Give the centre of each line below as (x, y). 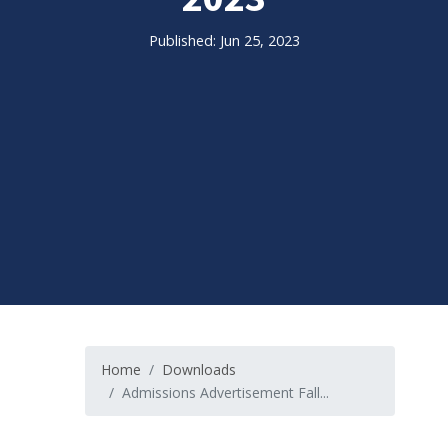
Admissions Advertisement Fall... (225, 393)
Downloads (199, 370)
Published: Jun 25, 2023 (224, 40)
